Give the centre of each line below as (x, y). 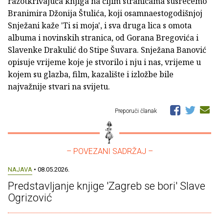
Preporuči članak (137, 111)
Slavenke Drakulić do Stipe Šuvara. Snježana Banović (107, 50)
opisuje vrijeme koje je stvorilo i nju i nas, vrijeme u (104, 62)
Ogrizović (30, 198)
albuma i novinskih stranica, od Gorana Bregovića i (103, 38)
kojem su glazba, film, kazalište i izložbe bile (91, 75)
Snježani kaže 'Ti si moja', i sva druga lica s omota (100, 26)
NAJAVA (20, 170)
